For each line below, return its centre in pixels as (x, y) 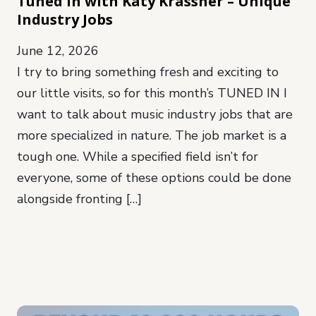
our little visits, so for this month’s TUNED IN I (152, 93)
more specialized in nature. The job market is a (152, 136)
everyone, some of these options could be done (154, 178)
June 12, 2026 (58, 51)
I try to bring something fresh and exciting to (148, 72)
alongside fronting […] (79, 199)
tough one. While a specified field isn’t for (138, 157)
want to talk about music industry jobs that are (155, 115)
